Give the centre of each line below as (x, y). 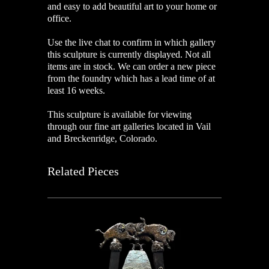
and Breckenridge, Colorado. (102, 138)
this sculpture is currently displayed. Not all (129, 54)
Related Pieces (83, 171)
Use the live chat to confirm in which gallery (131, 42)
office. (61, 18)
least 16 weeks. (76, 90)
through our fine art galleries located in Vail (129, 126)
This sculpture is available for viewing (119, 114)
